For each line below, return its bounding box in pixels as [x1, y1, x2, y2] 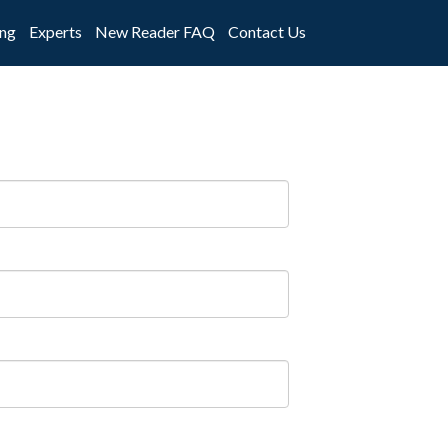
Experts [29, 22, 82, 41]
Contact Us [228, 22, 306, 41]
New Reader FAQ [95, 22, 215, 41]
